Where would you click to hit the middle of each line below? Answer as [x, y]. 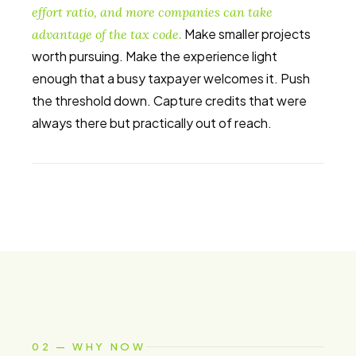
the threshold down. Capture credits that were [169, 101]
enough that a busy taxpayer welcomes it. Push [171, 78]
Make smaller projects [246, 34]
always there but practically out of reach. [152, 123]
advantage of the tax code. [107, 34]
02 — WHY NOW [89, 346]
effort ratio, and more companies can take [152, 12]
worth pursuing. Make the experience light [155, 56]
